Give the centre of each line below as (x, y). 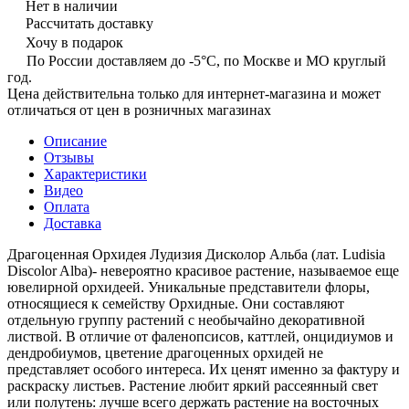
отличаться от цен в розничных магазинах (139, 110)
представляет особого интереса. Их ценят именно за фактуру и (204, 369)
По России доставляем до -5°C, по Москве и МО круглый (206, 60)
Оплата (67, 206)
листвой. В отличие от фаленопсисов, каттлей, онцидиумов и (200, 336)
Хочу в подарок (74, 42)
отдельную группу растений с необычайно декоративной (186, 320)
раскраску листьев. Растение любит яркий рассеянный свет (193, 385)
